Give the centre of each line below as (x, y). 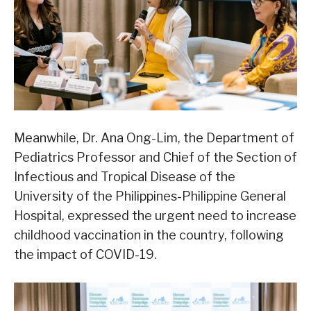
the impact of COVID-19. (85, 254)
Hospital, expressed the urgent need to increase (155, 215)
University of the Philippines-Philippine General (150, 196)
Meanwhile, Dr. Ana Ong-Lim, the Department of (154, 137)
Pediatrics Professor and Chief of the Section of (155, 157)
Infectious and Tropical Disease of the (125, 176)
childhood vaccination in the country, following (149, 235)
